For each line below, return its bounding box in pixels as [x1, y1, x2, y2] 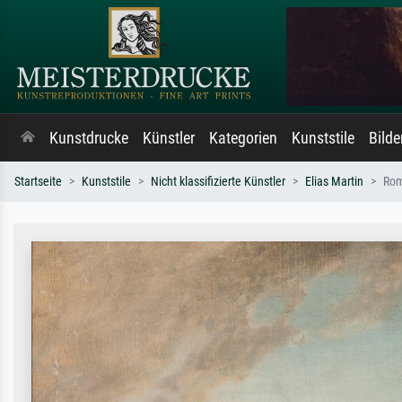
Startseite [14, 174, 62, 189]
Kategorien [209, 129, 277, 147]
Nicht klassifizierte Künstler [151, 174, 285, 189]
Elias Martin [305, 174, 363, 189]
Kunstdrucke [49, 129, 128, 147]
